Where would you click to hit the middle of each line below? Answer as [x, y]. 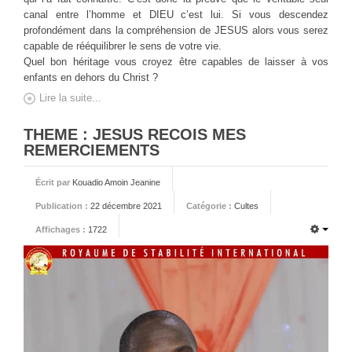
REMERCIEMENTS [92, 150]
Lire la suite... [70, 98]
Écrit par [54, 183]
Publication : [63, 206]
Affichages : [62, 230]
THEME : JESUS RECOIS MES [135, 135]
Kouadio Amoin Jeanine [116, 183]
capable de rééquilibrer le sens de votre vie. [123, 46]
